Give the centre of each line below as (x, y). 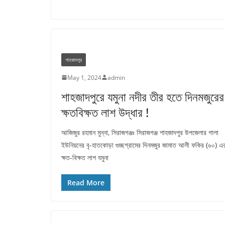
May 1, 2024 (84, 77)
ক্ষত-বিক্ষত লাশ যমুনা (85, 157)
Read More (86, 182)
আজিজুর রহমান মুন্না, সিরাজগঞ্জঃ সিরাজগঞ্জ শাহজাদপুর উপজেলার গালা (140, 132)
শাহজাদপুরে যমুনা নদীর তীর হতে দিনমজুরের (143, 96)
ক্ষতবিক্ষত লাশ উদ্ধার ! (105, 112)
